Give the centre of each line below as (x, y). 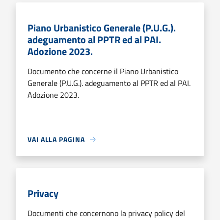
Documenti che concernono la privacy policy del (106, 213)
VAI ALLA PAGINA (56, 139)
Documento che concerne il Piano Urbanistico (103, 71)
